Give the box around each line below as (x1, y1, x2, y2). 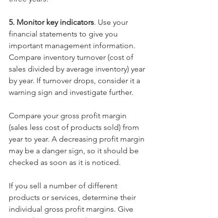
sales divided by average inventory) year (9, 64, 147, 73)
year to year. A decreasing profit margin (9, 134, 146, 144)
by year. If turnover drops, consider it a (9, 76, 142, 85)
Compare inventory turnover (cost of (9, 53, 135, 62)
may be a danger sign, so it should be (9, 146, 141, 155)
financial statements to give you (9, 29, 120, 38)
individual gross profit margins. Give (9, 204, 135, 214)
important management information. (9, 41, 137, 50)
